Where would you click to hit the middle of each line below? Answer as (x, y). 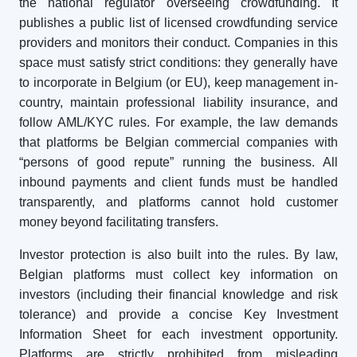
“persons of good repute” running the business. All (178, 162)
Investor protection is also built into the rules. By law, (178, 255)
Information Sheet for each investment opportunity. (178, 334)
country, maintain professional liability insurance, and (178, 102)
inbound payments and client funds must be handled (178, 182)
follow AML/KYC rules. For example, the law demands (178, 122)
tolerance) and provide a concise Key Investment (178, 314)
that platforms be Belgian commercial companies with (178, 142)
